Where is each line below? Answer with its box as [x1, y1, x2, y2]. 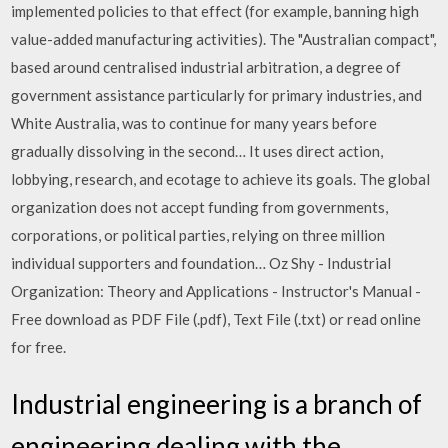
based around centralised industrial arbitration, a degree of [11, 57, 402, 76]
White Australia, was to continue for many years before [11, 113, 378, 132]
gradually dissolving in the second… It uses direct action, [11, 141, 384, 160]
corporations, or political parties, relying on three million [11, 225, 386, 244]
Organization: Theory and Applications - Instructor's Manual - [11, 281, 422, 300]
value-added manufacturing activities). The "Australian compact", [11, 29, 437, 48]
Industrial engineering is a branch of [11, 388, 423, 420]
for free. [11, 337, 67, 356]
